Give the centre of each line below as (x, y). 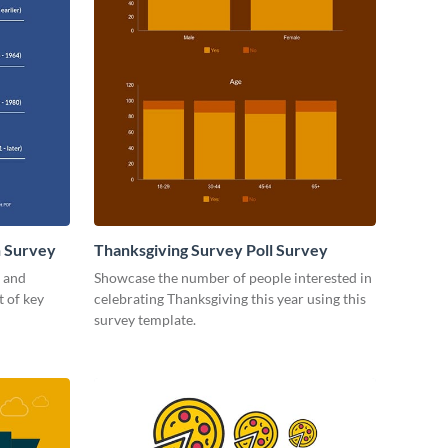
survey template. (145, 319)
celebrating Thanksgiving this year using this (230, 298)
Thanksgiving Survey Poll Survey (211, 249)
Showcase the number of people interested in (233, 277)
